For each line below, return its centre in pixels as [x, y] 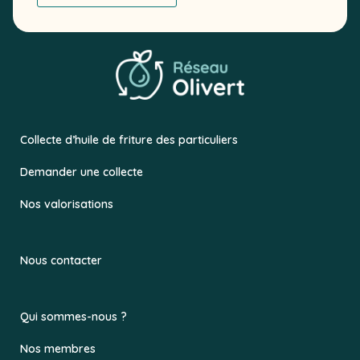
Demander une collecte [82, 172]
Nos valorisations [67, 204]
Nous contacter [61, 260]
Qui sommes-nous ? [74, 316]
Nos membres [58, 348]
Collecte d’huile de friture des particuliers [129, 139]
